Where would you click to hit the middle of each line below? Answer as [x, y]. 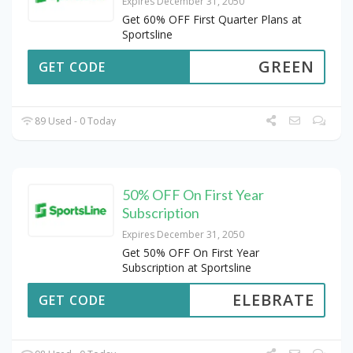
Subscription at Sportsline [187, 267]
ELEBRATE [273, 299]
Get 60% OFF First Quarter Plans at [212, 19]
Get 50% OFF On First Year [191, 252]
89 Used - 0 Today [74, 121]
